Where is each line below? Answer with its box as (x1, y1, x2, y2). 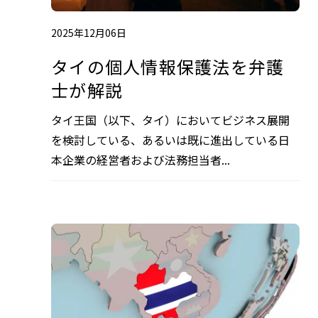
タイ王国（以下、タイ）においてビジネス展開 (51, 111, 290, 129)
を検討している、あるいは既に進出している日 (51, 131, 290, 149)
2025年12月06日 (51, 26, 126, 40)
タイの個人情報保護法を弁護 (51, 54, 285, 79)
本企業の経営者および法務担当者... (51, 151, 230, 169)
